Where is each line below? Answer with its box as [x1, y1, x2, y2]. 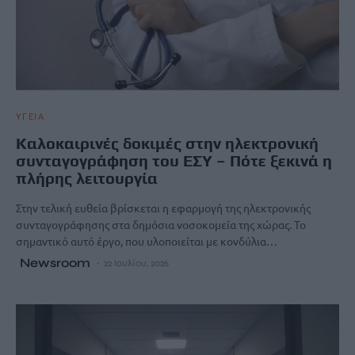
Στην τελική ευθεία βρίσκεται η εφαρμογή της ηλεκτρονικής [16, 200, 311, 215]
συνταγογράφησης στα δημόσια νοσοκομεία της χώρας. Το [16, 216, 306, 231]
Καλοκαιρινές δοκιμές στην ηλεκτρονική [16, 133, 319, 152]
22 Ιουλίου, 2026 [104, 257, 169, 269]
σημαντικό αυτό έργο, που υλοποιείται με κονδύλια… [16, 233, 277, 248]
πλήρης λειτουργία [16, 168, 158, 187]
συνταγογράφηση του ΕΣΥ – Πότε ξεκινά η [16, 151, 332, 170]
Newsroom [20, 254, 90, 270]
